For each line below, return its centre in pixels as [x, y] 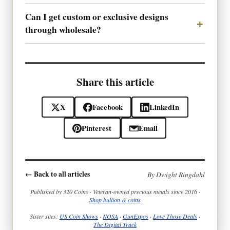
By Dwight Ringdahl [176, 174]
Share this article [115, 81]
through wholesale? [63, 30]
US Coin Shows [79, 216]
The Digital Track [115, 225]
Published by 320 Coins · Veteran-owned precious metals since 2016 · [115, 192]
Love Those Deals [175, 216]
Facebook [108, 107]
